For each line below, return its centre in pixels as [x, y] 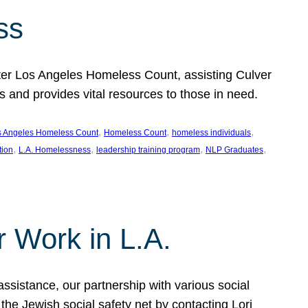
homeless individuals [211, 133]
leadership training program [148, 150]
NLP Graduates [234, 150]
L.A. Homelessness [55, 150]
